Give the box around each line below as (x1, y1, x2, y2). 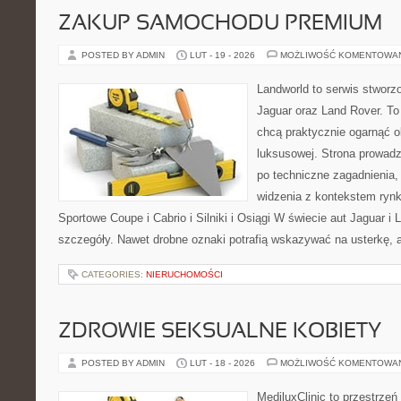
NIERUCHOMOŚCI (146, 269, 223, 279)
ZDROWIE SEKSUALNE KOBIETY (58, 322, 381, 342)
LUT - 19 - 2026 (190, 50, 255, 60)
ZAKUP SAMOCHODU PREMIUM (58, 14, 382, 34)
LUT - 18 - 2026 (190, 358, 255, 368)
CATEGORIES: (81, 269, 146, 279)
